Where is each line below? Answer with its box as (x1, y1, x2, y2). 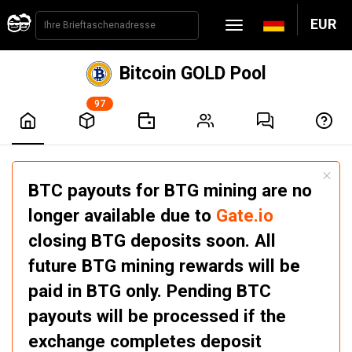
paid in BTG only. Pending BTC (28, 280, 271, 301)
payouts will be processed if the (28, 306, 286, 326)
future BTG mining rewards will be (28, 255, 300, 276)
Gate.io (216, 205, 273, 225)
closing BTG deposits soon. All (28, 230, 276, 251)
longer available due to (28, 205, 216, 225)
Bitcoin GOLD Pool (119, 63, 266, 84)
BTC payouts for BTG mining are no (28, 180, 312, 200)
